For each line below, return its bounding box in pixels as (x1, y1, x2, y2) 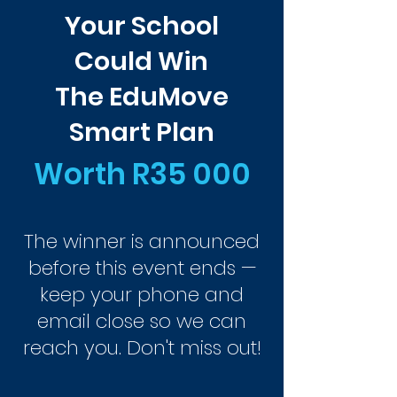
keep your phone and (40, 281, 244, 308)
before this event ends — (27, 254, 256, 282)
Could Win (74, 43, 208, 79)
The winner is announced (24, 228, 260, 255)
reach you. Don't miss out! (22, 334, 261, 362)
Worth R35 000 (33, 153, 251, 195)
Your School (64, 8, 219, 43)
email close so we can (37, 307, 246, 335)
